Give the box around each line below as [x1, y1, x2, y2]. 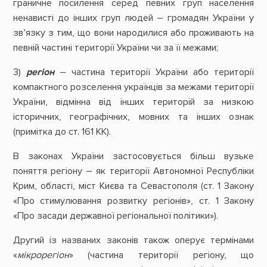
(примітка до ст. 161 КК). [13, 125, 111, 138]
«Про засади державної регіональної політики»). [13, 209, 218, 222]
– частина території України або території [54, 66, 254, 78]
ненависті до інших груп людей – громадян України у [13, 11, 254, 24]
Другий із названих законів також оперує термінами [13, 234, 254, 247]
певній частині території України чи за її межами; [13, 41, 218, 54]
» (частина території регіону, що [69, 249, 254, 262]
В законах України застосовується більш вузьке [13, 150, 254, 162]
